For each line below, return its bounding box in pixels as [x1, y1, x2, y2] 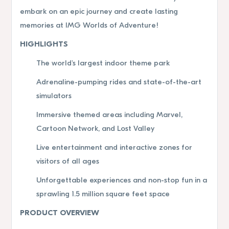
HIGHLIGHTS [20, 40, 68, 49]
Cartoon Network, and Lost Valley [36, 125, 154, 133]
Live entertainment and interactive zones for [36, 144, 192, 152]
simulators [36, 92, 72, 100]
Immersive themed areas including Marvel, [36, 111, 182, 119]
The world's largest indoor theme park [36, 59, 170, 67]
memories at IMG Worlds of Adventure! [20, 21, 158, 30]
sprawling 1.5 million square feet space [36, 190, 170, 198]
